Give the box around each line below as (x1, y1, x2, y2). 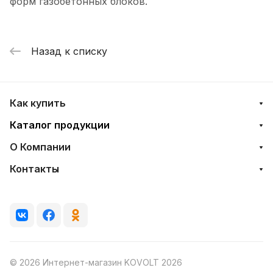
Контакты (10, 162, 59, 175)
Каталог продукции (10, 118, 110, 131)
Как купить (10, 96, 66, 109)
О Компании (10, 140, 71, 153)
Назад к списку (31, 44, 107, 57)
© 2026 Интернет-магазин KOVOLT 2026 (10, 257, 182, 268)
